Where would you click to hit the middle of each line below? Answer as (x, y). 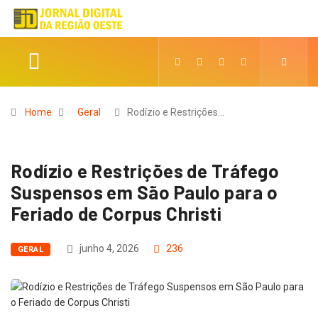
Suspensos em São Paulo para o (144, 192)
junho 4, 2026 (109, 249)
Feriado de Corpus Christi (116, 214)
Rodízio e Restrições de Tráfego (145, 171)
